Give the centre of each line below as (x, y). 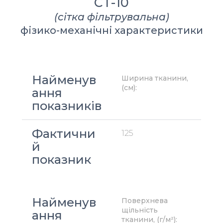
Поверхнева (145, 201)
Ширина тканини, (155, 78)
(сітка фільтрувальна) (111, 17)
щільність (140, 210)
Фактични (64, 134)
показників (67, 106)
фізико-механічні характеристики (111, 31)
